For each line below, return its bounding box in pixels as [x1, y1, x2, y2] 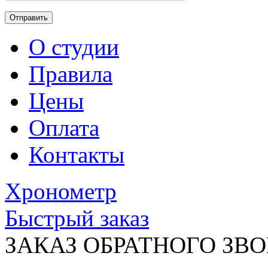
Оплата [29, 114, 99, 141]
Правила [29, 60, 112, 87]
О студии [29, 33, 119, 60]
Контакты [29, 141, 124, 167]
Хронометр [5, 178, 117, 204]
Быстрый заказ [5, 205, 149, 231]
